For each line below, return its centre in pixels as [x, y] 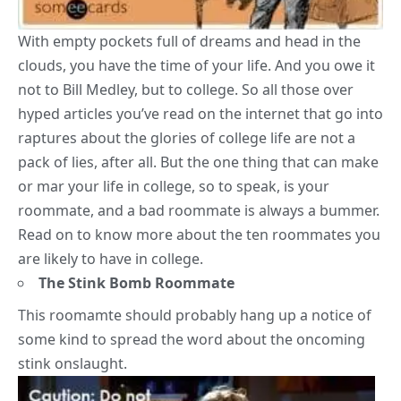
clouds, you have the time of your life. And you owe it [196, 66]
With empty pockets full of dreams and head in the [189, 42]
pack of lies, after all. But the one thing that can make [198, 162]
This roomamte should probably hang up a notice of [195, 316]
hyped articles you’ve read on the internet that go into [200, 114]
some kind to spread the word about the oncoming [192, 340]
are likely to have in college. [111, 259]
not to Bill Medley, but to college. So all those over [186, 90]
